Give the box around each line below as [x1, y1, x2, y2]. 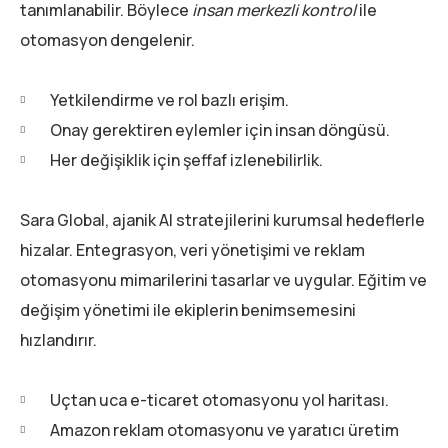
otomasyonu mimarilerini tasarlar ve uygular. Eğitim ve [20, 269, 427, 292]
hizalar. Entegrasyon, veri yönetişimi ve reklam [20, 239, 365, 262]
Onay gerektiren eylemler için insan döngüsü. [50, 119, 390, 142]
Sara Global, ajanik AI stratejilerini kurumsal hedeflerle [20, 209, 425, 232]
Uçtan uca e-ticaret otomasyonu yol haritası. [50, 389, 389, 412]
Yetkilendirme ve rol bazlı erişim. [50, 89, 289, 112]
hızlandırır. [20, 329, 97, 352]
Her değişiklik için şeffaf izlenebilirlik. [50, 149, 323, 172]
